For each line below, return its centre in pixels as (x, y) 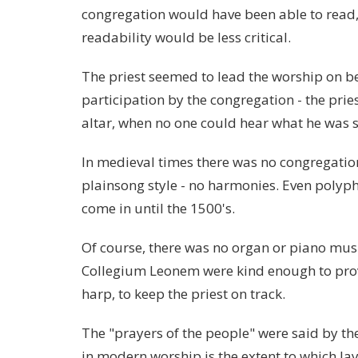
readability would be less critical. (186, 37)
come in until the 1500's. (158, 208)
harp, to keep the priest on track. (183, 293)
